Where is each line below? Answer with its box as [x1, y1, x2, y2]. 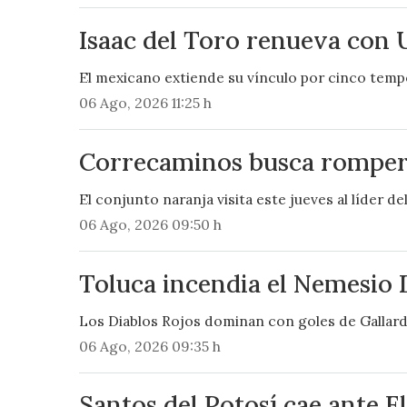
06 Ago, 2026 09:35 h [78, 336, 221, 355]
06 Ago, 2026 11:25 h [78, 94, 212, 112]
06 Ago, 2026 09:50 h [78, 214, 222, 233]
